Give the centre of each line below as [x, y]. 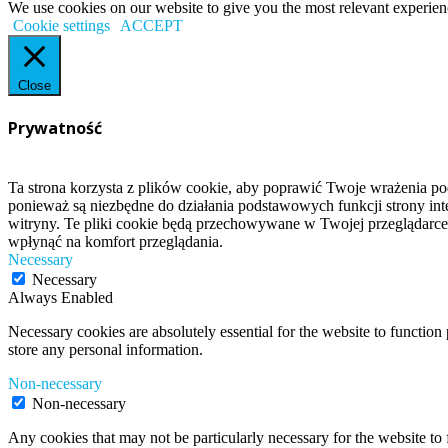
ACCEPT [151, 25]
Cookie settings [61, 25]
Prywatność [55, 128]
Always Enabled [60, 297]
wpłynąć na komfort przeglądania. [115, 241]
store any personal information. [105, 349]
